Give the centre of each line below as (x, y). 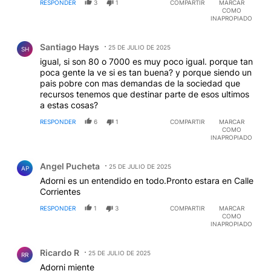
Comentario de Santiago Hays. (80, 38)
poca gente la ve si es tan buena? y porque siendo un (146, 73)
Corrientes (60, 192)
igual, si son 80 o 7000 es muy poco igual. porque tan (146, 62)
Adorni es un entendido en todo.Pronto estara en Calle (147, 181)
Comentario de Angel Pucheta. (80, 157)
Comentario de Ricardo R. (69, 244)
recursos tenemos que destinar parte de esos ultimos (145, 94)
